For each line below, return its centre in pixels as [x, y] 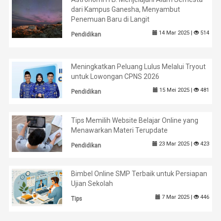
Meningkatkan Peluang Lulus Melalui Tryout [139, 66]
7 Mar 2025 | [177, 197]
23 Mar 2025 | [175, 144]
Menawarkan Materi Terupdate [120, 130]
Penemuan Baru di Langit [110, 19]
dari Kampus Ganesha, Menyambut [126, 10]
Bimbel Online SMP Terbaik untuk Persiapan [139, 174]
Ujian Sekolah [92, 184]
